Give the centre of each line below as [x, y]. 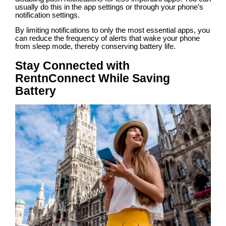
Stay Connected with [72, 65]
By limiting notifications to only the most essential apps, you [112, 31]
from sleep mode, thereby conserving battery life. [95, 47]
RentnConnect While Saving [93, 78]
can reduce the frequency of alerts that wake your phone [107, 39]
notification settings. [47, 15]
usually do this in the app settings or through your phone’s [109, 7]
